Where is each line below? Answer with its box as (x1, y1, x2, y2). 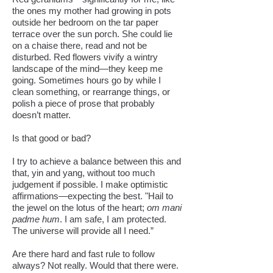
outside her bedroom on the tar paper (12, 17, 158, 27)
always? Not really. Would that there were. (12, 260, 179, 271)
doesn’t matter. (12, 110, 71, 120)
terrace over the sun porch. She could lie (12, 29, 172, 39)
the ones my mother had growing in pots (12, 5, 171, 16)
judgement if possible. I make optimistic (12, 179, 168, 190)
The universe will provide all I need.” (12, 225, 154, 236)
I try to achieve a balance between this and (12, 156, 181, 166)
